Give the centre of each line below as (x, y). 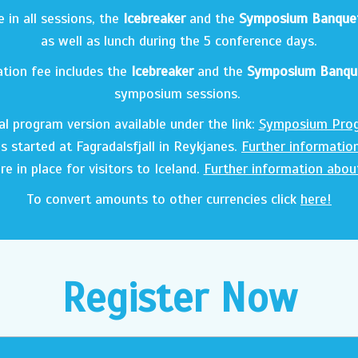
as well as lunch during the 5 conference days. (179, 41)
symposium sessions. (179, 93)
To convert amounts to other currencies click (163, 199)
